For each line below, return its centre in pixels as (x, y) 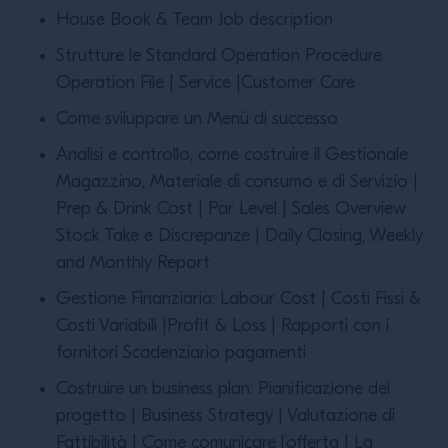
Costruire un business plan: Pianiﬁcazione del (223, 389)
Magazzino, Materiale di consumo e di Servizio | (237, 182)
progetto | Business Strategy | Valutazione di (225, 416)
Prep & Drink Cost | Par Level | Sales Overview (231, 209)
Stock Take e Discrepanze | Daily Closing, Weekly (239, 236)
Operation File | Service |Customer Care (205, 83)
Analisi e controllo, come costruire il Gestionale (232, 155)
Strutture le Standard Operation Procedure (219, 56)
